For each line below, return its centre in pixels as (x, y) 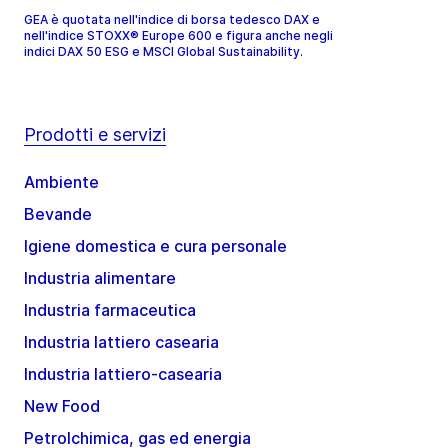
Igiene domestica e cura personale (155, 245)
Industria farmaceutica (110, 309)
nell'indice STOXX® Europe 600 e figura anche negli (178, 35)
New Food (62, 405)
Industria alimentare (100, 277)
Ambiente (61, 181)
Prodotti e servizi (95, 134)
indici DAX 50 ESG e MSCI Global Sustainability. (165, 51)
